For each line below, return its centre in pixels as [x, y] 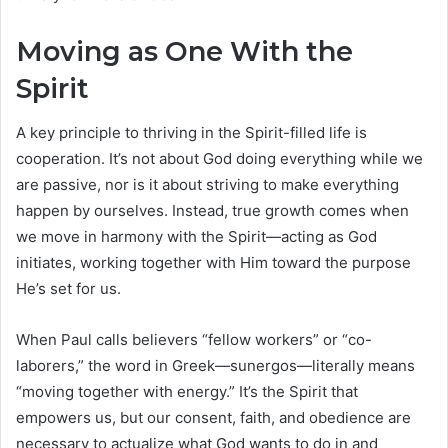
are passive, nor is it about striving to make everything [207, 185]
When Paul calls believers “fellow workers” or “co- [194, 340]
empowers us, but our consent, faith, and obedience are [213, 418]
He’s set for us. [68, 289]
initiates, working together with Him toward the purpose [213, 263]
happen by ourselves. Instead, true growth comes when [212, 211]
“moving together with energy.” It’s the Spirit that [187, 392]
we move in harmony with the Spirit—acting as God [196, 237]
